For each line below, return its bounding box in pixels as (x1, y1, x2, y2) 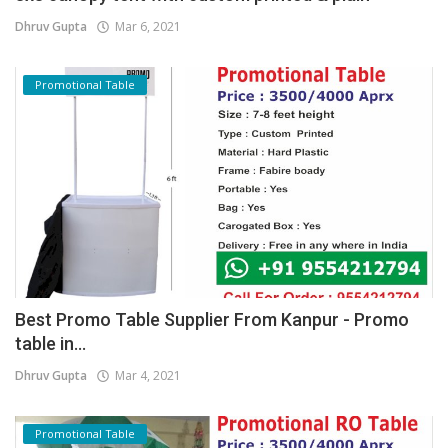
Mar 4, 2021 (109, 367, 181, 385)
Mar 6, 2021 (109, 17, 181, 35)
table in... (15, 333, 86, 355)
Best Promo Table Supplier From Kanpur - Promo (15, 309, 409, 331)
